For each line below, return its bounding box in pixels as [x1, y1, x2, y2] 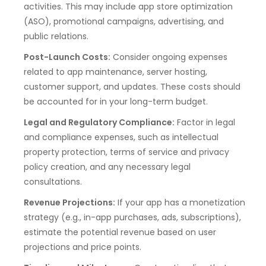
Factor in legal [175, 116, 235, 128]
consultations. [24, 175, 82, 188]
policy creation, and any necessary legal [24, 160, 191, 173]
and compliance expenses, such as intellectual [24, 131, 218, 143]
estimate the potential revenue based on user [24, 226, 216, 238]
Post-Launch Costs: [24, 50, 110, 63]
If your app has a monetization [115, 196, 245, 208]
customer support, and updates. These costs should [24, 80, 240, 93]
